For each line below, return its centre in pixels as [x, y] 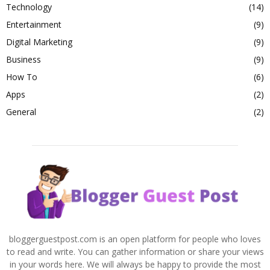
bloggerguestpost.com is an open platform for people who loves [135, 239]
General [21, 111]
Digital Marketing [39, 42]
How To [22, 77]
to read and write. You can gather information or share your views [135, 251]
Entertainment [34, 24]
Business [24, 59]
